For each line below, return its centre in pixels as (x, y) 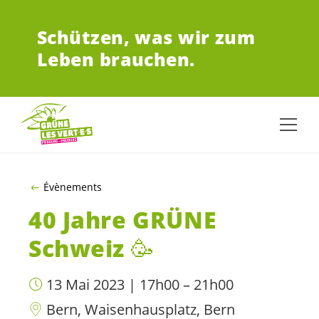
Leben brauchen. (116, 59)
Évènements (72, 187)
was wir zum (195, 37)
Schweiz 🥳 (91, 249)
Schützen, (84, 37)
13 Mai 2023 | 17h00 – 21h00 (140, 285)
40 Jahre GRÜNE (123, 220)
